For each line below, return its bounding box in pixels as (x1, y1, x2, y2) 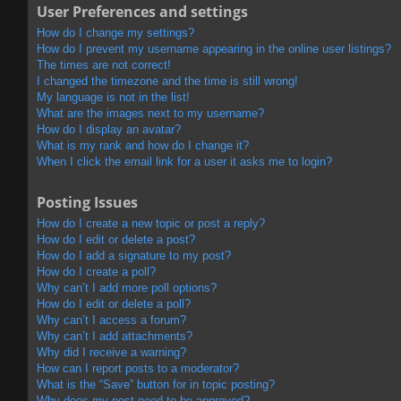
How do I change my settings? (37, 25, 194, 39)
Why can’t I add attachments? (37, 328, 192, 343)
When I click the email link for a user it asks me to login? (37, 154, 332, 168)
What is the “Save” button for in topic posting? (37, 377, 275, 391)
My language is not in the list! (37, 90, 190, 104)
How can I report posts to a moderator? (37, 361, 239, 375)
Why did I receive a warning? (37, 345, 186, 359)
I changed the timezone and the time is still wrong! (37, 73, 298, 88)
